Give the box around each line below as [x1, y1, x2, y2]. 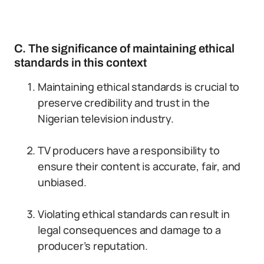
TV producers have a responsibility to [38, 143, 220, 157]
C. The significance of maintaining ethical [14, 42, 235, 55]
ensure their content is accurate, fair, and [38, 159, 241, 173]
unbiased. [38, 175, 87, 189]
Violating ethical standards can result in [38, 207, 230, 221]
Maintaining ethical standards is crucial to [38, 80, 240, 94]
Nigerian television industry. [38, 111, 174, 126]
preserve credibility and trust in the [38, 95, 210, 110]
